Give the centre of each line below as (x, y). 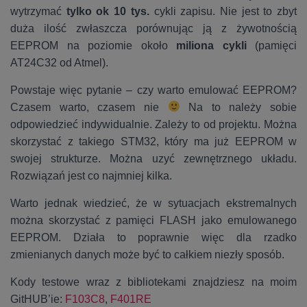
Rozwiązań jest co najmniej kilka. (93, 175)
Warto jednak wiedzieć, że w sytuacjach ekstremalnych (153, 203)
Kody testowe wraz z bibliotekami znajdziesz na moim (153, 282)
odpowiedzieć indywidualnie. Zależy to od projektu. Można (153, 124)
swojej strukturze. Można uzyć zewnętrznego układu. (153, 158)
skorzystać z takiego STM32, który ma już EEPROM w (153, 141)
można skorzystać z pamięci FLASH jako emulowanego (153, 220)
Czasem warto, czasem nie (89, 107)
